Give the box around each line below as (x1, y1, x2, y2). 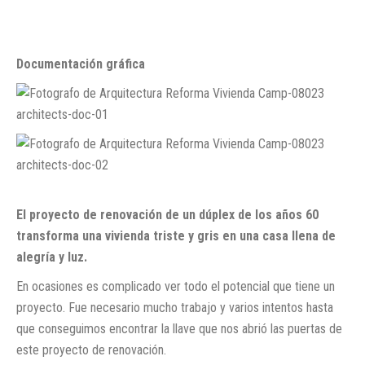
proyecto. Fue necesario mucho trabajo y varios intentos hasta (16, 299, 333, 315)
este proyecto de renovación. (16, 341, 166, 358)
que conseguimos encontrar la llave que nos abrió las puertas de (16, 320, 342, 336)
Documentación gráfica (16, 55, 145, 72)
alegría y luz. (16, 248, 87, 265)
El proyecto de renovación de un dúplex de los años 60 (16, 206, 319, 222)
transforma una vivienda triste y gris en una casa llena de (16, 227, 336, 244)
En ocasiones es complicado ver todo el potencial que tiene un (16, 278, 335, 294)
